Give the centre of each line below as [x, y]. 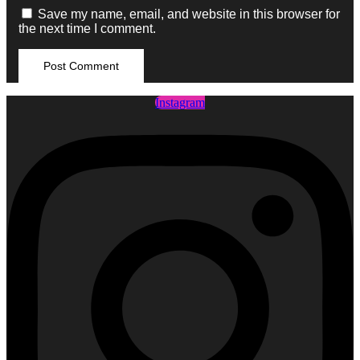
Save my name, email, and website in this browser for [189, 14]
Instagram [180, 103]
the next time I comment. [87, 29]
